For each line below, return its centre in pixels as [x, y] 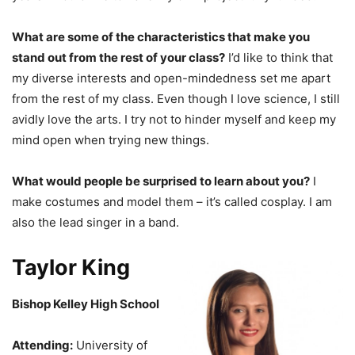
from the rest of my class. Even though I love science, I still [176, 98]
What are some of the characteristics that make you [161, 36]
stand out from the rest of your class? [118, 57]
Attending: [42, 345]
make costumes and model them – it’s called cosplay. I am [172, 201]
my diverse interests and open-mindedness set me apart [171, 78]
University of [110, 345]
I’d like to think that [279, 57]
